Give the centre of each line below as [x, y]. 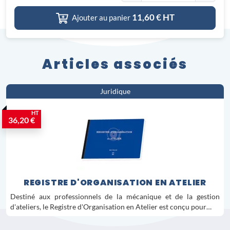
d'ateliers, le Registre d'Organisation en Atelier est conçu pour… [111, 207]
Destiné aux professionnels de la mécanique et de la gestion [115, 197]
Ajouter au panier [101, 17]
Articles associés [115, 64]
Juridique [115, 91]
